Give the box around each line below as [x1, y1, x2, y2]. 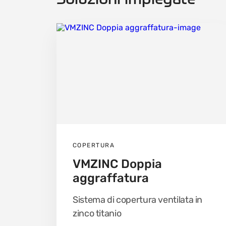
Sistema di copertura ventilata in [73, 194, 203, 205]
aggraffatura [73, 171, 149, 185]
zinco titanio [73, 207, 122, 219]
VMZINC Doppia [73, 156, 162, 171]
